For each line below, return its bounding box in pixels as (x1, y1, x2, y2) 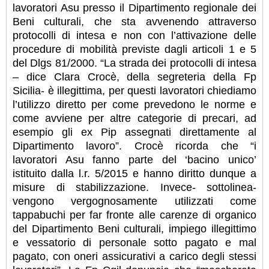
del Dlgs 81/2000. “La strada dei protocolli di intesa (13, 56, 256, 69)
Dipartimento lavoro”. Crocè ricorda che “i (13, 139, 256, 152)
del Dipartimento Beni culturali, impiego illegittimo (13, 222, 256, 235)
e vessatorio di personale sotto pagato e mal (13, 236, 256, 249)
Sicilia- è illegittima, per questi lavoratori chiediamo (13, 84, 256, 97)
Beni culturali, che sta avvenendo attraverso (13, 15, 256, 28)
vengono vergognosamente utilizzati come (13, 195, 256, 207)
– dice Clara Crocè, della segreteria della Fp (13, 70, 256, 83)
